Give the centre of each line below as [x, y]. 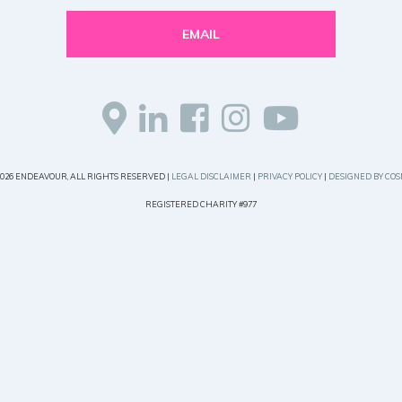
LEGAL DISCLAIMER [211, 176]
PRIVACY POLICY [289, 176]
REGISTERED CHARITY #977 [201, 204]
